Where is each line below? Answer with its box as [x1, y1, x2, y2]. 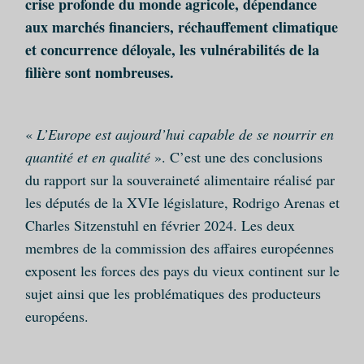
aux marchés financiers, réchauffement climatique [24, 16, 338, 38]
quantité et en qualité [24, 147, 150, 167]
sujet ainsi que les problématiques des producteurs [24, 284, 321, 304]
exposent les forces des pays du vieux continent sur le [24, 261, 340, 281]
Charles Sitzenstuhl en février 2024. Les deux [24, 215, 295, 236]
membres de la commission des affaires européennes [24, 238, 334, 258]
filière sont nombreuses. [24, 62, 174, 84]
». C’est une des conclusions [149, 147, 323, 167]
